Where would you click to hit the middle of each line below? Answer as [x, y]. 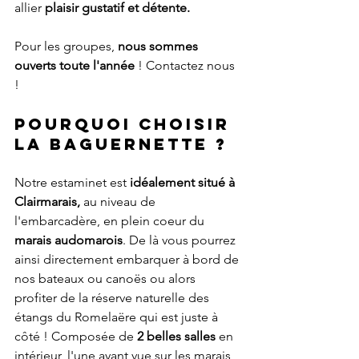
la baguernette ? [121, 144]
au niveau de [119, 202]
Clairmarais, [47, 202]
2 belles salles [175, 337]
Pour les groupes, [66, 46]
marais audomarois [69, 240]
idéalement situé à [184, 183]
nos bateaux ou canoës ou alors [107, 279]
